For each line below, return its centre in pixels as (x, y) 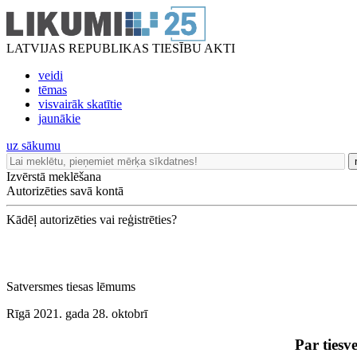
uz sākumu (33, 145)
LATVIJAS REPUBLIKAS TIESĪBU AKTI (121, 48)
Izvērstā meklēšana (54, 177)
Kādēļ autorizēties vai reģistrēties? (92, 220)
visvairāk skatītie (80, 104)
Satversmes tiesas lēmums (71, 286)
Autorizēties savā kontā (65, 191)
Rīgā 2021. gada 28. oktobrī (77, 314)
